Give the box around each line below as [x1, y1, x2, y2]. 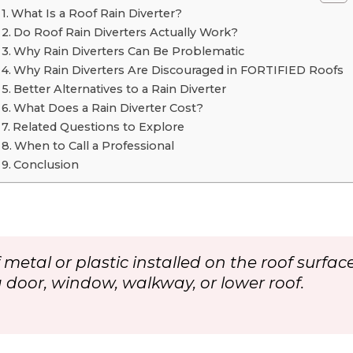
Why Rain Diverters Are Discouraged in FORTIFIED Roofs [13, 63, 344, 78]
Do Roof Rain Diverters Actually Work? [13, 25, 238, 40]
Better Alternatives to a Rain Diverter [13, 82, 226, 97]
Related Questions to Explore [12, 120, 184, 135]
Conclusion [13, 158, 79, 173]
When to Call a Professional [13, 139, 174, 154]
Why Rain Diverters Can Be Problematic [13, 44, 244, 59]
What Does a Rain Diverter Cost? [13, 101, 203, 116]
